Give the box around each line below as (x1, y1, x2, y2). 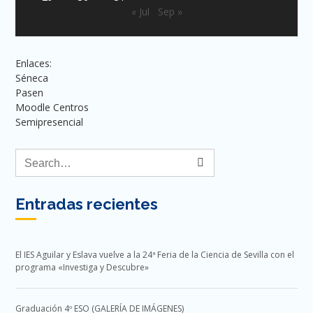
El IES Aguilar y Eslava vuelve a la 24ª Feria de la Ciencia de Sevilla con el (15, 248, 295, 261)
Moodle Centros (15, 100, 89, 114)
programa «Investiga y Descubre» (15, 261, 150, 273)
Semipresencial (15, 115, 84, 129)
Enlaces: (15, 56, 52, 70)
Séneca (15, 71, 49, 85)
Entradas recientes (15, 194, 159, 213)
